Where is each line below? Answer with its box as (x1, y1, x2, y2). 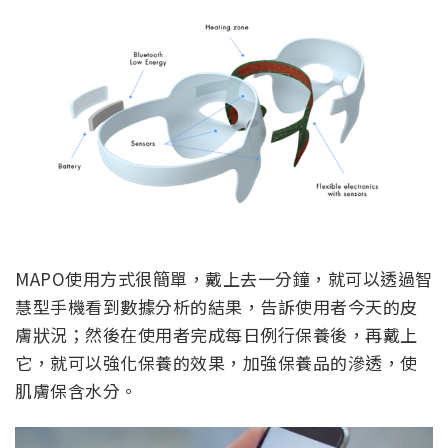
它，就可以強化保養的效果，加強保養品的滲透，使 (15, 349, 418, 375)
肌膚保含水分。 (15, 377, 147, 403)
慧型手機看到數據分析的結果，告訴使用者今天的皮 (15, 293, 418, 319)
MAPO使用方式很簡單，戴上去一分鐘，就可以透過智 (15, 265, 433, 291)
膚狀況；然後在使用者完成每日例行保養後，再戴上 (15, 321, 418, 347)
